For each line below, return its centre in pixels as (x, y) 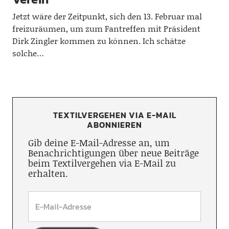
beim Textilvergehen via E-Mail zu (102, 163)
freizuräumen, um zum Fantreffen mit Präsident (106, 28)
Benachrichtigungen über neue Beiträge (113, 153)
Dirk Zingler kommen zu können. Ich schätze (99, 41)
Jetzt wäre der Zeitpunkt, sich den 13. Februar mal (107, 16)
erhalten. (48, 173)
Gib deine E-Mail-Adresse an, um (99, 143)
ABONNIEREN (114, 125)
